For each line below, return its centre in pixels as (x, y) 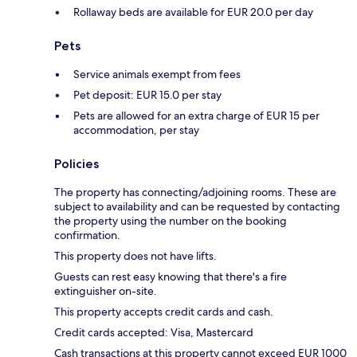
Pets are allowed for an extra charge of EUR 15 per (196, 116)
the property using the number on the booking (171, 221)
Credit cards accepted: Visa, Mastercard (154, 333)
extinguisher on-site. (106, 291)
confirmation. (87, 235)
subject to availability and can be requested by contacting (197, 207)
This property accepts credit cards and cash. (164, 312)
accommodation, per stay (136, 130)
